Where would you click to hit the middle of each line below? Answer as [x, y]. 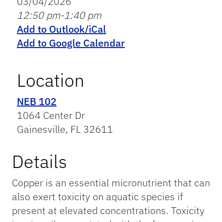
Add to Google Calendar [71, 43]
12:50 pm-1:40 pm [59, 15]
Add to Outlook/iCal [61, 29]
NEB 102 [37, 102]
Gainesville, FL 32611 [65, 129]
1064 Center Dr [51, 115]
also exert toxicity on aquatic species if [97, 197]
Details [39, 162]
